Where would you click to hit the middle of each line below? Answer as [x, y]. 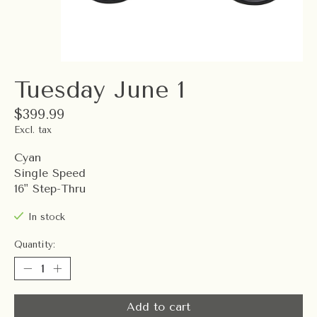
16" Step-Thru [50, 189]
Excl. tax [33, 130]
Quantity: [35, 245]
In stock [46, 217]
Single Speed [50, 173]
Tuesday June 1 [99, 90]
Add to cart [158, 307]
